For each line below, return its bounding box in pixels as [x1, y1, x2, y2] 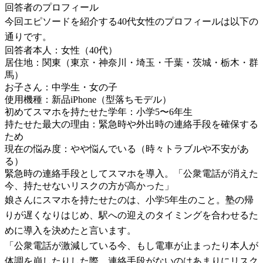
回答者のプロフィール [5, 2, 99, 12]
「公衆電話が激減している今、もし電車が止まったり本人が [5, 240, 258, 251]
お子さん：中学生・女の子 [5, 82, 117, 92]
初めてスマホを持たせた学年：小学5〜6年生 [5, 106, 193, 117]
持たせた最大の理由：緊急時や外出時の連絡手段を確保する [5, 119, 258, 129]
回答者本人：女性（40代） [5, 45, 117, 55]
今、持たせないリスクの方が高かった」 [5, 180, 174, 191]
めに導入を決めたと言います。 [5, 225, 136, 235]
